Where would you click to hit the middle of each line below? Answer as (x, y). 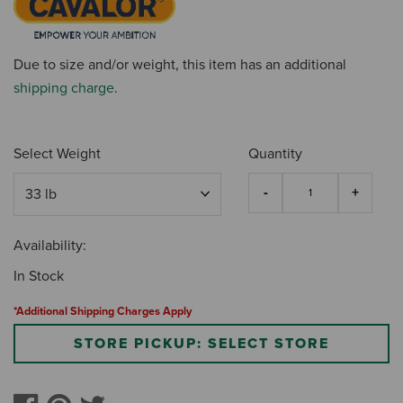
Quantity (276, 153)
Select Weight (57, 153)
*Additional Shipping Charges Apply (103, 312)
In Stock (39, 277)
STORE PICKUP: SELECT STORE (201, 344)
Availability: (50, 246)
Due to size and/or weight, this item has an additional (180, 64)
